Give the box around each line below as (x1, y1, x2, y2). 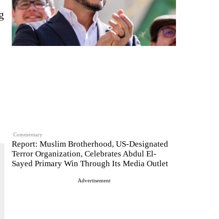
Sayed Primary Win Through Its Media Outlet (12, 158, 168, 168)
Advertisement (77, 177, 110, 183)
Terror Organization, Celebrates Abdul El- (12, 149, 156, 158)
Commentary (13, 131, 43, 137)
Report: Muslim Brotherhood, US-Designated (12, 139, 168, 149)
